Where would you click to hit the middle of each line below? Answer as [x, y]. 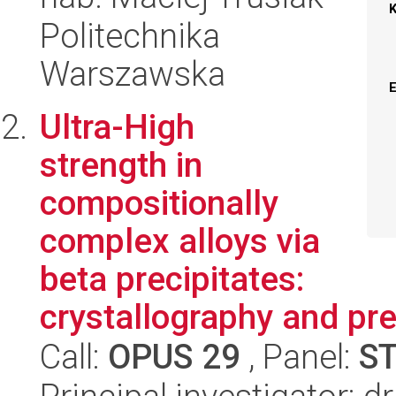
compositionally [159, 203]
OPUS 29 [174, 357]
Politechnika [130, 36]
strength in [121, 165]
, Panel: [300, 357]
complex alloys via [180, 241]
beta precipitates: [172, 279]
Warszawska [133, 74]
